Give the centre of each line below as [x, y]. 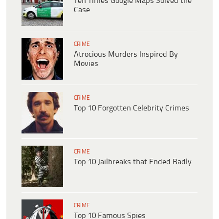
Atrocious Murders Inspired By [126, 55]
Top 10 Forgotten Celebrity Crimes [131, 109]
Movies [86, 64]
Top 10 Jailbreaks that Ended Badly [133, 162]
